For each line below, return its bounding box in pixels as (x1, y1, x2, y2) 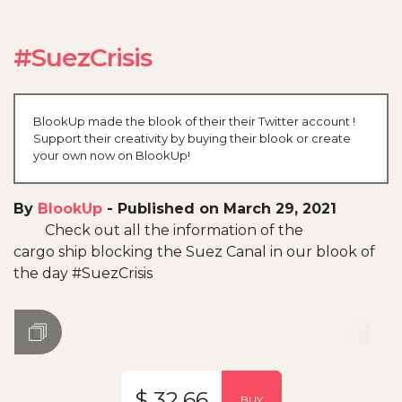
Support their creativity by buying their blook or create (33, 130, 351, 145)
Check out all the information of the (45, 221, 303, 239)
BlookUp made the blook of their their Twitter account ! (33, 113, 355, 128)
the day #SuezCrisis (13, 264, 153, 282)
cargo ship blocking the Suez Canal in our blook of (13, 242, 375, 260)
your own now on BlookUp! (33, 147, 190, 162)
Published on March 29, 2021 (118, 199, 336, 217)
